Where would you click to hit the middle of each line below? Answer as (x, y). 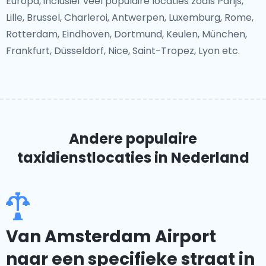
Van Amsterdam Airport (111, 237)
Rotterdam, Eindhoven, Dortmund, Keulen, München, (126, 34)
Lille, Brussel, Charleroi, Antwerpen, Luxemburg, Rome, (130, 18)
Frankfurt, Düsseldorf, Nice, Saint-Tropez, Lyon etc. (123, 51)
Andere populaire (133, 139)
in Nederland (200, 158)
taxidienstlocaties (84, 158)
